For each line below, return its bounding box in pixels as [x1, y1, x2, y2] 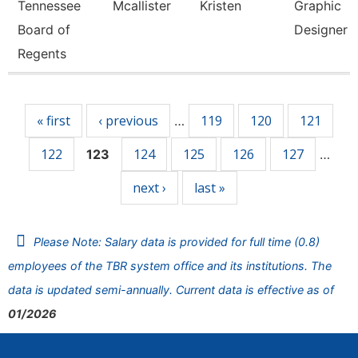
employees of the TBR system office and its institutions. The [8, 259, 332, 272]
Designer [294, 22, 348, 38]
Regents [18, 46, 66, 62]
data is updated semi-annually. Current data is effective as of [8, 283, 334, 296]
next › [133, 179, 166, 197]
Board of [18, 22, 70, 38]
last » [194, 179, 225, 197]
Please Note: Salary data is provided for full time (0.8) [34, 235, 320, 249]
